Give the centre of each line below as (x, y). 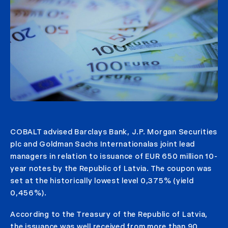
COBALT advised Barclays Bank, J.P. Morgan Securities (114, 132)
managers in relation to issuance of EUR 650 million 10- (114, 156)
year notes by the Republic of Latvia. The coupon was (111, 169)
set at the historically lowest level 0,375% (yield (102, 181)
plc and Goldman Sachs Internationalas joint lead (103, 144)
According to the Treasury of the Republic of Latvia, (109, 215)
